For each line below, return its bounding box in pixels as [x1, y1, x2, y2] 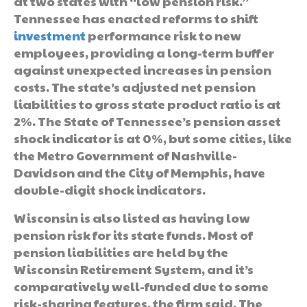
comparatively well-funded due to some [14, 277, 269, 295]
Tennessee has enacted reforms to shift [14, 9, 258, 27]
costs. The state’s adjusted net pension [14, 77, 256, 95]
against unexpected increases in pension [14, 60, 271, 78]
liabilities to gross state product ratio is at [14, 95, 281, 112]
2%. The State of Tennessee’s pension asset [14, 112, 281, 130]
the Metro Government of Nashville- [14, 146, 237, 164]
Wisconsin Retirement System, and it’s [14, 260, 254, 278]
